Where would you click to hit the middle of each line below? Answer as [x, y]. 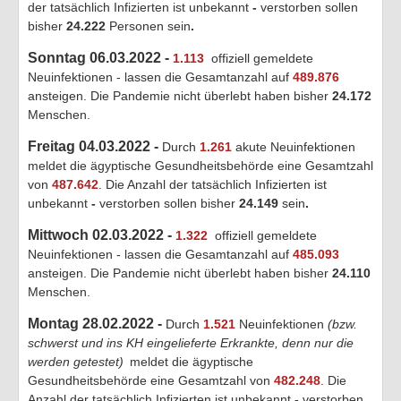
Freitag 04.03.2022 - [95, 146]
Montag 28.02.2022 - [97, 323]
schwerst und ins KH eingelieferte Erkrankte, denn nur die [191, 342]
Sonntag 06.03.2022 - [100, 57]
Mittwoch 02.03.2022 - [102, 235]
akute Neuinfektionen [295, 146]
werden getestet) [76, 361]
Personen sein [150, 26]
